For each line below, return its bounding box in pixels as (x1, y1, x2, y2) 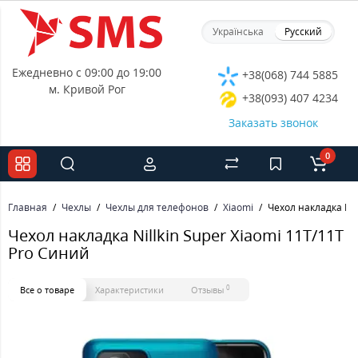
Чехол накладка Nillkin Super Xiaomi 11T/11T (8, 225, 344, 246)
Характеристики (95, 284, 164, 296)
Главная (8, 201, 47, 214)
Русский (284, 25, 322, 38)
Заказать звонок (229, 115, 318, 130)
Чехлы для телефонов (105, 201, 209, 214)
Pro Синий (8, 242, 89, 264)
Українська (212, 25, 264, 38)
